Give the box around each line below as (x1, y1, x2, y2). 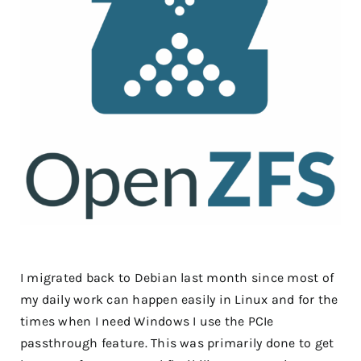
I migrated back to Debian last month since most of (20, 270, 334, 285)
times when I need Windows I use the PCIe (20, 313, 274, 329)
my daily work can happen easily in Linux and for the (20, 292, 338, 307)
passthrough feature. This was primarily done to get (20, 335, 334, 351)
